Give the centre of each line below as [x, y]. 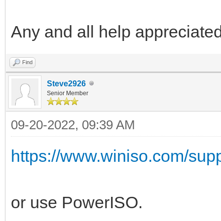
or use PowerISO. [77, 202]
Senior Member [68, 93]
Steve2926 [66, 83]
